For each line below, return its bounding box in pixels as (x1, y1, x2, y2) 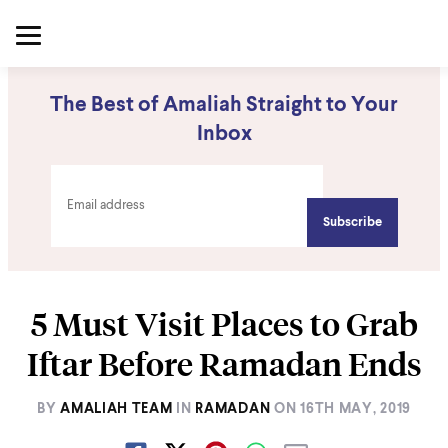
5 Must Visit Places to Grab (30, 304, 418, 344)
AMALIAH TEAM (60, 402, 173, 416)
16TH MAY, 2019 (300, 402, 411, 416)
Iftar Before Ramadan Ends (26, 344, 422, 384)
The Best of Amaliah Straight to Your (50, 95, 398, 116)
